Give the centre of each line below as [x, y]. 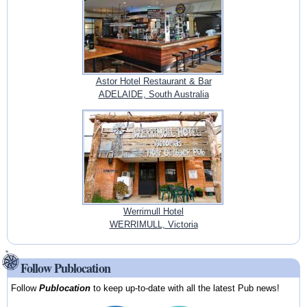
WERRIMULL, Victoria [153, 224]
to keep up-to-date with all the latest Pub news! [185, 288]
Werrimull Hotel [153, 211]
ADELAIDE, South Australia [153, 94]
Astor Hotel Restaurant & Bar [153, 81]
